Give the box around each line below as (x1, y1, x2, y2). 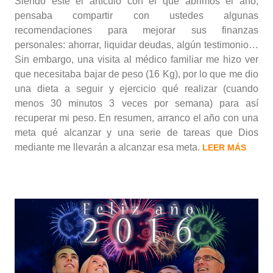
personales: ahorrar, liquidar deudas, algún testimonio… (15, 39, 258, 50)
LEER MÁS (202, 142, 246, 152)
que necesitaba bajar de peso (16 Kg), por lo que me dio (15, 68, 258, 79)
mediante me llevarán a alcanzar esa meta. (15, 141, 202, 152)
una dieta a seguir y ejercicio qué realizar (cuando (15, 83, 258, 94)
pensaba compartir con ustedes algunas (15, 10, 258, 21)
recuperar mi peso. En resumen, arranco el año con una (15, 112, 258, 123)
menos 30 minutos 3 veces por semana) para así (15, 97, 258, 108)
